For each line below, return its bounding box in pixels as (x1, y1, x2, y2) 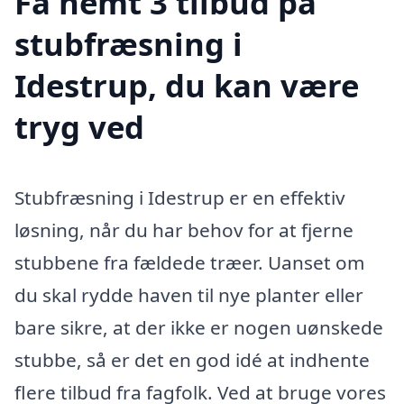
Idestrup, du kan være (14, 63, 359, 106)
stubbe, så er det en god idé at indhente (14, 346, 370, 372)
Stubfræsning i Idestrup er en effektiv (14, 184, 345, 210)
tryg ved (14, 105, 144, 148)
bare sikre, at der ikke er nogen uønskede (14, 314, 383, 340)
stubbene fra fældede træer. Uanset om (14, 249, 364, 275)
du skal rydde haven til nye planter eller (14, 281, 363, 308)
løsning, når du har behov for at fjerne (14, 216, 353, 243)
